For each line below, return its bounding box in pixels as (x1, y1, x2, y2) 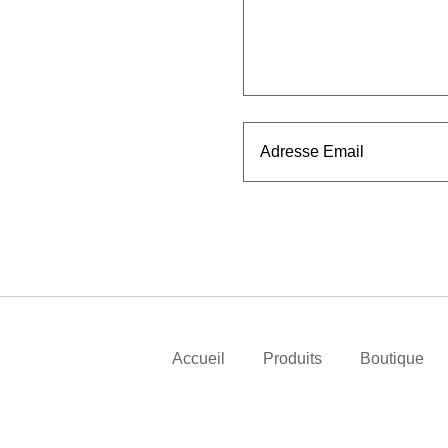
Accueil (171, 350, 225, 368)
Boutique (359, 350, 424, 368)
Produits (262, 350, 322, 368)
